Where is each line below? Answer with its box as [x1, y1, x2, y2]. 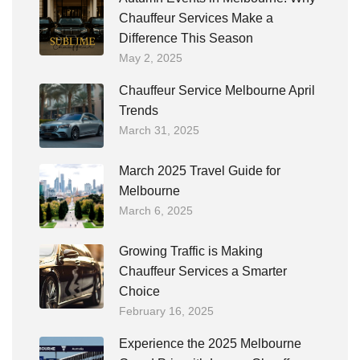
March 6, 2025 [119, 204, 193, 217]
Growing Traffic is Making [119, 244, 263, 258]
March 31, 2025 [119, 124, 199, 137]
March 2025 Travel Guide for [119, 164, 280, 178]
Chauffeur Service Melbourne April [119, 84, 315, 97]
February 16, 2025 [119, 305, 214, 317]
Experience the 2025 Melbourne [119, 337, 301, 350]
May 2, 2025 [119, 51, 182, 64]
